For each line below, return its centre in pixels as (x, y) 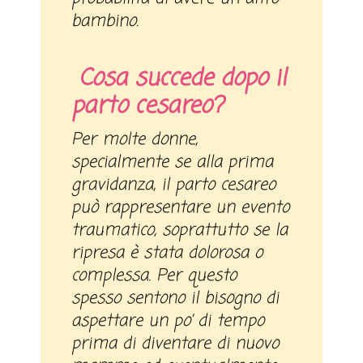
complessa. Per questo (154, 276)
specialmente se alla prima (173, 163)
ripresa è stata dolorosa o (167, 254)
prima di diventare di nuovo (175, 344)
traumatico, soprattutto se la (180, 231)
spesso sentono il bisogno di (175, 299)
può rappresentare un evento (181, 208)
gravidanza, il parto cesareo (174, 186)
